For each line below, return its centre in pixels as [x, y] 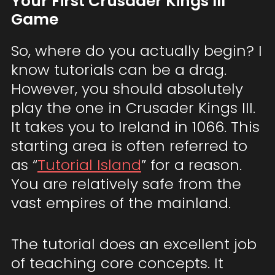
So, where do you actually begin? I [136, 51]
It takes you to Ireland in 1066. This [135, 127]
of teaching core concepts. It [117, 263]
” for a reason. [191, 165]
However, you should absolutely [127, 89]
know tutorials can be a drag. [118, 70]
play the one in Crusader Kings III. [133, 108]
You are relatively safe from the [126, 184]
